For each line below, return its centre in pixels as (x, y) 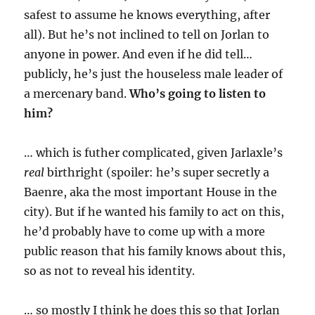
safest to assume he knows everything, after (147, 14)
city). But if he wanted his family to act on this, (154, 211)
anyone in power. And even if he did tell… (139, 54)
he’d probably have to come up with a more (145, 231)
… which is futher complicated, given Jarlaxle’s (154, 152)
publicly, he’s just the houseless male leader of (154, 73)
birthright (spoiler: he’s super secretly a (159, 172)
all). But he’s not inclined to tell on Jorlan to (147, 34)
